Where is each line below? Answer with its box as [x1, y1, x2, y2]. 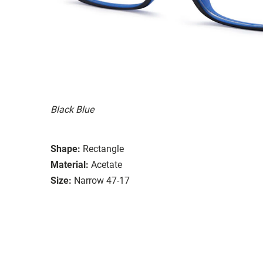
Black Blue [50, 103, 94, 115]
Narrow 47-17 [74, 174, 130, 186]
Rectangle [83, 143, 124, 154]
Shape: [50, 143, 80, 154]
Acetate [91, 159, 122, 170]
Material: [50, 159, 89, 170]
